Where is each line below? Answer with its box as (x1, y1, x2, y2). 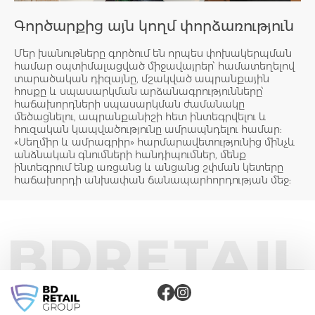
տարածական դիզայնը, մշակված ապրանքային (14, 72, 269, 85)
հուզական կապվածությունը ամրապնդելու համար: (14, 122, 282, 136)
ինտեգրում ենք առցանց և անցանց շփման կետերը (14, 160, 283, 174)
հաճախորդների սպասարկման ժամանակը (14, 97, 245, 110)
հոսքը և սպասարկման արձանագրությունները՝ (14, 84, 264, 98)
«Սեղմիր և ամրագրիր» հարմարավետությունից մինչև (14, 135, 295, 148)
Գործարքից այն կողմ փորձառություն (14, 17, 294, 34)
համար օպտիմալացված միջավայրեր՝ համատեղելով (14, 59, 295, 72)
